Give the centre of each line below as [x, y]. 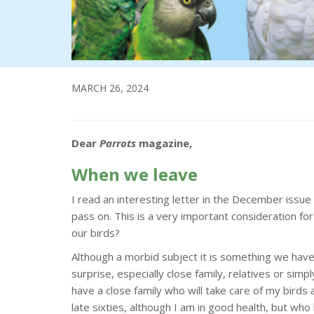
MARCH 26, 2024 [110, 88]
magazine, [164, 143]
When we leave [135, 174]
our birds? [96, 232]
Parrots [118, 143]
